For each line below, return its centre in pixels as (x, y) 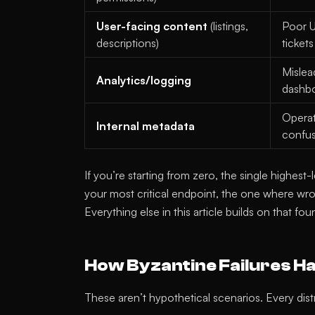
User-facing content (152, 26)
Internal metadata (146, 126)
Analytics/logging (144, 80)
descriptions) (128, 43)
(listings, (228, 26)
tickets (298, 43)
